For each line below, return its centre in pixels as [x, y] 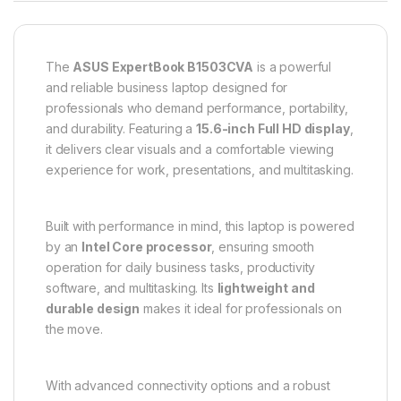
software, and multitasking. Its [132, 287]
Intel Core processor [147, 246]
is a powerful [293, 66]
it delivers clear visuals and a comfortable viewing [190, 149]
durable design [93, 308]
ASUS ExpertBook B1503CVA [163, 66]
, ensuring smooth [263, 246]
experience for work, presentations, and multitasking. [200, 169]
